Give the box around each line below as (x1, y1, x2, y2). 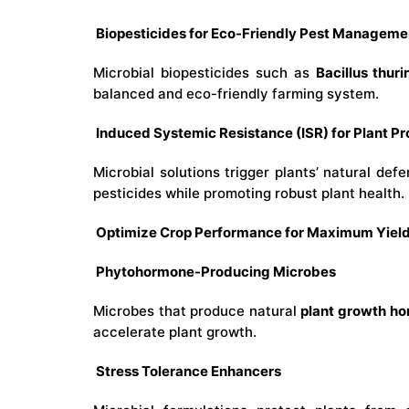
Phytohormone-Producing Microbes (93, 263, 336, 281)
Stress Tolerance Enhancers (93, 362, 281, 381)
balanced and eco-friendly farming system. (93, 85, 379, 103)
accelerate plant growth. (93, 323, 257, 341)
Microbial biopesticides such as (93, 64, 316, 82)
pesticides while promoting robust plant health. (93, 184, 404, 203)
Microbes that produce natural (93, 302, 301, 320)
